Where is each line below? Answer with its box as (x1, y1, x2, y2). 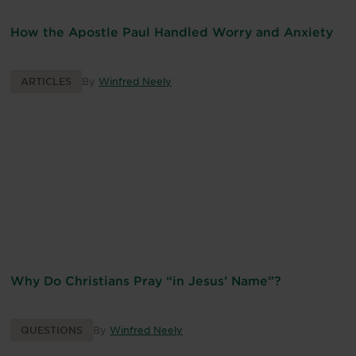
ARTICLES (21, 75, 72, 88)
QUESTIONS (21, 323, 83, 337)
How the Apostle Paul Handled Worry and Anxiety (10, 24, 333, 40)
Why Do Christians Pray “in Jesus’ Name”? (10, 273, 281, 288)
